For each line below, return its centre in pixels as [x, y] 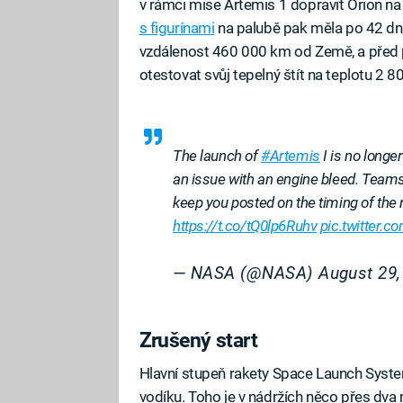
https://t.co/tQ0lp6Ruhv [245, 225]
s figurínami [177, 28]
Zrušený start [198, 340]
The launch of [217, 155]
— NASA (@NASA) [246, 274]
